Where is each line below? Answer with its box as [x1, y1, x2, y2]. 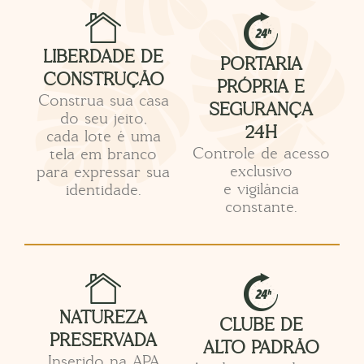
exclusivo [229, 162, 292, 180]
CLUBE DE [219, 315, 303, 336]
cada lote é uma [45, 128, 161, 145]
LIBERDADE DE [43, 47, 163, 67]
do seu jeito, [59, 110, 147, 128]
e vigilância [223, 180, 299, 198]
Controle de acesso [192, 145, 330, 162]
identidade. [65, 181, 141, 199]
